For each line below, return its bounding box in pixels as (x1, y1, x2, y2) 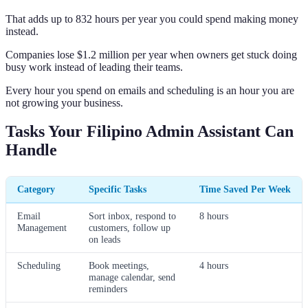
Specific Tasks (89, 184, 146, 195)
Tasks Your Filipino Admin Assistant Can (5, 122, 294, 141)
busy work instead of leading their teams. (5, 60, 183, 73)
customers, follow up (89, 222, 170, 234)
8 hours (199, 210, 228, 222)
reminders (89, 283, 127, 295)
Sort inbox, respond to (89, 210, 176, 222)
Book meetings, (89, 260, 149, 272)
